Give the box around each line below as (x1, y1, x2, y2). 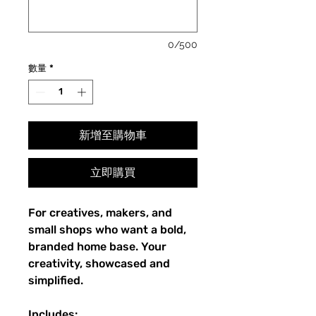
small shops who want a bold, (28, 223, 186, 237)
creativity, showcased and (28, 257, 170, 271)
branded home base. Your (28, 240, 166, 254)
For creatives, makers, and (28, 206, 172, 220)
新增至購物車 (79, 128, 147, 142)
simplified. (28, 274, 83, 288)
